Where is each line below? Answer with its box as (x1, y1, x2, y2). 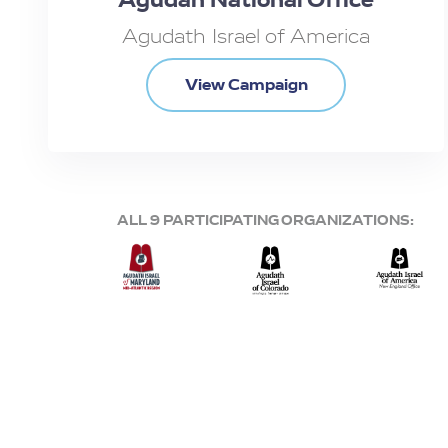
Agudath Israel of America (122, 23, 370, 49)
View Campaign (184, 73, 308, 95)
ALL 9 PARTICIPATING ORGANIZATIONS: (117, 210, 414, 229)
